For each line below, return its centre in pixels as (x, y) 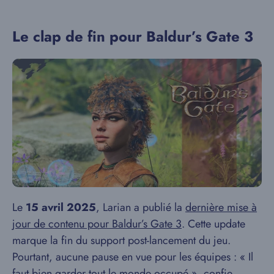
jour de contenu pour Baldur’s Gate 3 (97, 224)
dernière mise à (221, 207)
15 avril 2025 (61, 207)
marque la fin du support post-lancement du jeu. (121, 240)
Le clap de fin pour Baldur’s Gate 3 (133, 36)
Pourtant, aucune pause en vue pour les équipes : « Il (133, 257)
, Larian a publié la (141, 207)
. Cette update (213, 224)
